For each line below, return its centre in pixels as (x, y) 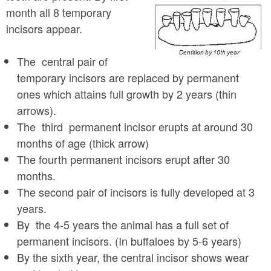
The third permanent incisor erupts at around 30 (135, 126)
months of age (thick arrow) (83, 143)
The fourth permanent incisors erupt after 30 (123, 159)
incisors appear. (44, 28)
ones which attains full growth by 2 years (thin (127, 94)
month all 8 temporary (59, 12)
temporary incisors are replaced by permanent (128, 77)
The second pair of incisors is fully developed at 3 (136, 192)
